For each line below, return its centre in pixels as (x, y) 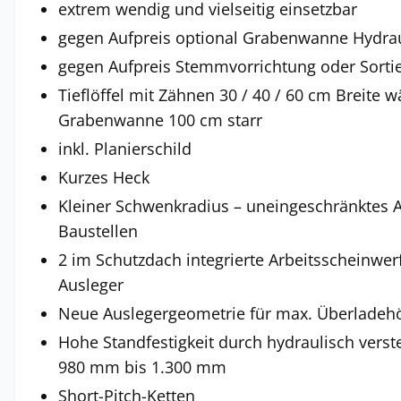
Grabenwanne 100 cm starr (160, 120)
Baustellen (98, 231)
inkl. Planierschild (125, 149)
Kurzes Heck (104, 177)
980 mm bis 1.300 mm (142, 367)
